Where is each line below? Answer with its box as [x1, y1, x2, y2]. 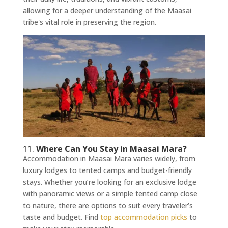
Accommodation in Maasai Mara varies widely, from [22, 153, 195, 163]
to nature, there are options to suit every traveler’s [22, 200, 193, 210]
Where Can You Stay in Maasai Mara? [34, 142, 187, 154]
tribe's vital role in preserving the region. [22, 17, 156, 27]
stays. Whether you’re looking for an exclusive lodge [22, 177, 196, 187]
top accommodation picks [100, 212, 187, 222]
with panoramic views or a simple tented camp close [22, 188, 197, 198]
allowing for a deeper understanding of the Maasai [22, 5, 191, 15]
